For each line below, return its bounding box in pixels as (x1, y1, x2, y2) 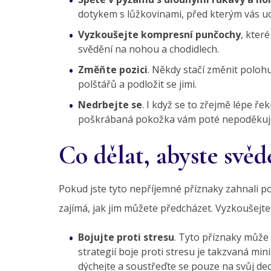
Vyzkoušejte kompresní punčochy (78, 28, 241, 42)
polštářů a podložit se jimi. (78, 77, 197, 91)
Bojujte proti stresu (78, 230, 174, 244)
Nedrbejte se (78, 98, 142, 112)
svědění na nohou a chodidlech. (78, 42, 219, 56)
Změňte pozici (78, 63, 148, 77)
